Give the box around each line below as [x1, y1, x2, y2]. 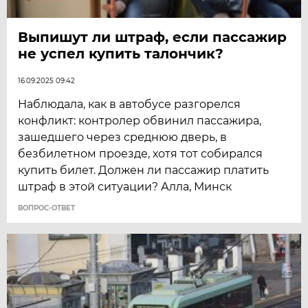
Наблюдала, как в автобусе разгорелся [18, 97, 241, 111]
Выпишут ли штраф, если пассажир [18, 28, 287, 45]
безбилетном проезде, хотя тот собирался [18, 146, 263, 160]
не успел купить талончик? [18, 45, 224, 62]
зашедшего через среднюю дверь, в [18, 130, 228, 144]
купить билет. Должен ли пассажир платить [18, 163, 269, 177]
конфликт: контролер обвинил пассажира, [18, 113, 262, 127]
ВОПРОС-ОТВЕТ [18, 203, 76, 212]
